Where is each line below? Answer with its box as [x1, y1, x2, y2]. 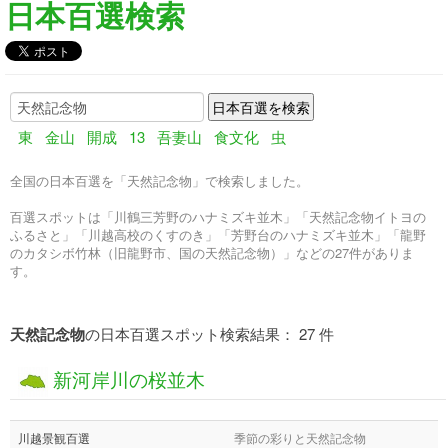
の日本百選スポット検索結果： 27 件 [85, 323, 334, 345]
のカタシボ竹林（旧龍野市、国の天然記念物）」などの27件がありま [10, 243, 414, 263]
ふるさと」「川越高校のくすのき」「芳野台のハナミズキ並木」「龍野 [10, 225, 426, 245]
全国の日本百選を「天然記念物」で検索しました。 [10, 171, 309, 191]
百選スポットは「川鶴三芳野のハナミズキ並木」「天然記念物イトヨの [10, 207, 426, 227]
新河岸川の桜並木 [53, 365, 205, 393]
